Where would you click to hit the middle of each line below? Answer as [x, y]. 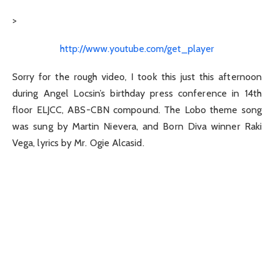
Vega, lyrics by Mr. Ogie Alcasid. [78, 143]
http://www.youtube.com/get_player [137, 49]
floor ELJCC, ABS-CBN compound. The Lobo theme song [137, 110]
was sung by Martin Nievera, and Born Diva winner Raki [137, 127]
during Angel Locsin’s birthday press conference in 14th [137, 94]
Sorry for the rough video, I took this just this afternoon [137, 77]
